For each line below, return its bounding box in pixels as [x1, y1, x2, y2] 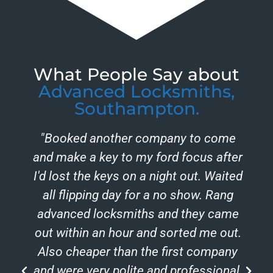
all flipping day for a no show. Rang [41, 188, 232, 203]
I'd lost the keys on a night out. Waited [32, 169, 241, 184]
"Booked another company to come [38, 131, 235, 146]
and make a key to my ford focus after [32, 150, 242, 165]
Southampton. [74, 98, 199, 119]
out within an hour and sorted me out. [33, 225, 240, 241]
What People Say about [34, 64, 239, 85]
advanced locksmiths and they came [35, 207, 238, 222]
